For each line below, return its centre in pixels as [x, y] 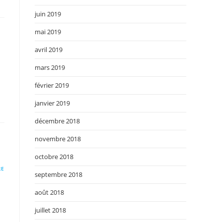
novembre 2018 [58, 139]
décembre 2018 [57, 121]
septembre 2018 [58, 174]
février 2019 [52, 85]
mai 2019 [48, 32]
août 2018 [49, 192]
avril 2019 [49, 50]
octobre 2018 [54, 157]
